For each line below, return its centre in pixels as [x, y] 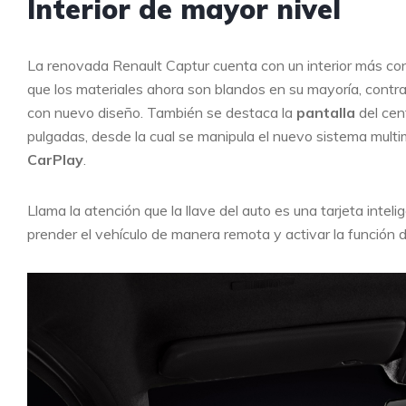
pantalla [324, 112]
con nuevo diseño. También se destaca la [160, 112]
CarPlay [55, 159]
